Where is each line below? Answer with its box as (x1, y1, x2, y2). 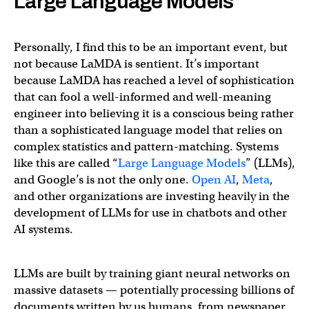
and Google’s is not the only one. (14, 172, 192, 187)
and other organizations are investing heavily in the (14, 188, 290, 203)
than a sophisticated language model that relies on (14, 122, 283, 137)
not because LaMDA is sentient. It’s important (14, 56, 259, 71)
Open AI (192, 172, 236, 187)
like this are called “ (14, 155, 118, 170)
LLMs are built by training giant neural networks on (14, 266, 290, 281)
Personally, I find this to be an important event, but (14, 39, 288, 54)
